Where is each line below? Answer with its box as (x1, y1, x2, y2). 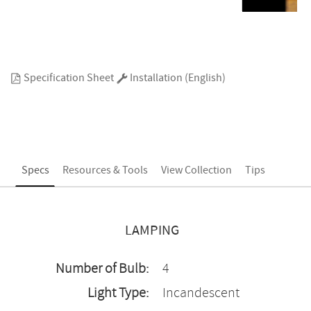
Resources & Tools (62, 163, 148, 178)
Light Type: (87, 284, 149, 303)
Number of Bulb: (56, 260, 149, 278)
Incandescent (162, 284, 239, 303)
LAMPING (125, 221, 179, 240)
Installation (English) (128, 71, 226, 85)
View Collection (160, 163, 232, 178)
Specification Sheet (22, 71, 114, 85)
